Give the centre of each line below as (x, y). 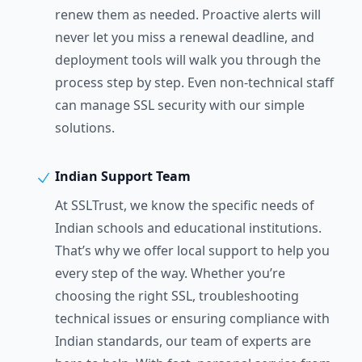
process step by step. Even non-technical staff (194, 82)
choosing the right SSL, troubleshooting (177, 296)
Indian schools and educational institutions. (188, 228)
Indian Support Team (121, 176)
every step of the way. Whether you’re (170, 273)
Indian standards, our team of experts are (183, 341)
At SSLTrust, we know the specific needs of (185, 205)
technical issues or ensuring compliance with (192, 318)
